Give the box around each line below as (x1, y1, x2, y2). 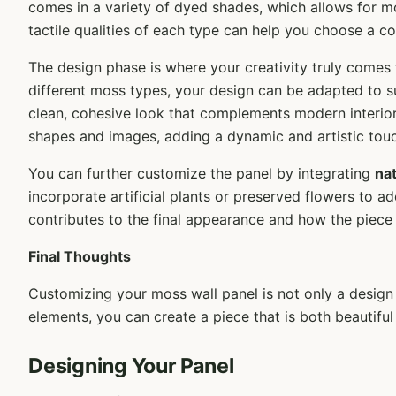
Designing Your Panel (28, 354, 234, 379)
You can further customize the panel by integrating (28, 164, 375, 183)
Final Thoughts (28, 247, 131, 266)
